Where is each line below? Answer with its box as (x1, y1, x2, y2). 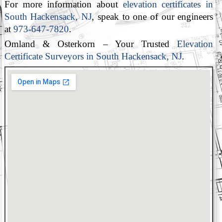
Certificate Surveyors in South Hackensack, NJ (4, 51, 182, 61)
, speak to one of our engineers (92, 11, 214, 22)
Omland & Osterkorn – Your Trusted (4, 38, 177, 49)
